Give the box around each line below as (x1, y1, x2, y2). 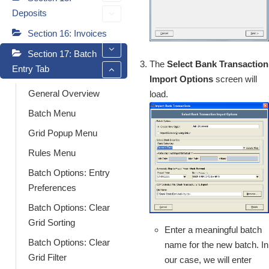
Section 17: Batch (28, 48, 97, 59)
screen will (213, 73, 257, 84)
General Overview (28, 88, 100, 98)
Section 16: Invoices (28, 28, 107, 38)
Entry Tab (12, 63, 49, 74)
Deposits (12, 7, 47, 18)
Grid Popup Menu (28, 127, 97, 138)
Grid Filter (28, 252, 67, 262)
